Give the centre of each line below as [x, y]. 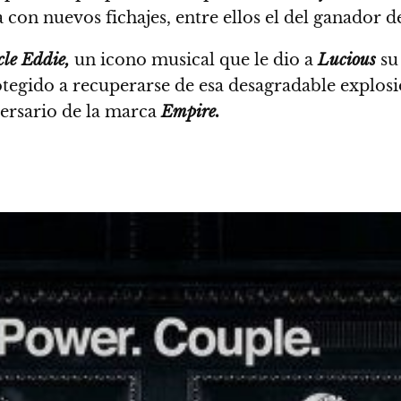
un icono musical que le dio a [194, 60]
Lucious [347, 60]
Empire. [191, 111]
